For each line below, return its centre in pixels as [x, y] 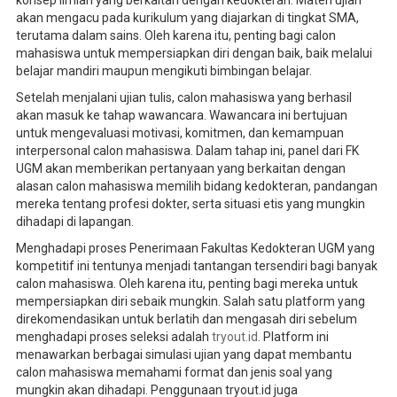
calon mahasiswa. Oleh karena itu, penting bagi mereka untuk [187, 283]
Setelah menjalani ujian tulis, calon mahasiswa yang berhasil [183, 97]
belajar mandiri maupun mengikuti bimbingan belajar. [163, 70]
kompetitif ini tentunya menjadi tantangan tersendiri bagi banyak [196, 265]
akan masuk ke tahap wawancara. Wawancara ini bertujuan [181, 115]
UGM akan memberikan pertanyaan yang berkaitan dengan [180, 168]
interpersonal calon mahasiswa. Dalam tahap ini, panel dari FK [187, 150]
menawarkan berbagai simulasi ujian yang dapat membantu [183, 354]
